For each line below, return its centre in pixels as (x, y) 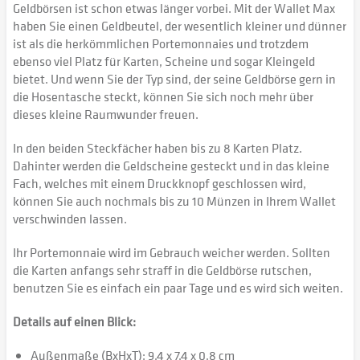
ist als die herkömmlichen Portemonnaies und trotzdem (161, 43)
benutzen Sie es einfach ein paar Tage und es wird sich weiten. (178, 288)
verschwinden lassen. (70, 219)
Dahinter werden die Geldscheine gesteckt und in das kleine (171, 166)
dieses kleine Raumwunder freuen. (106, 114)
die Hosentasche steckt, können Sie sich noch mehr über (163, 96)
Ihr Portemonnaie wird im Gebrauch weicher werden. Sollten (172, 252)
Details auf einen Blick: (74, 321)
